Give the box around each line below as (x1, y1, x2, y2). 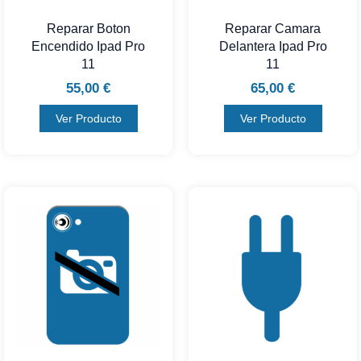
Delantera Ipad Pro (218, 39, 327, 54)
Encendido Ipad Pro (31, 39, 145, 54)
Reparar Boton (46, 22, 131, 36)
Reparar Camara (225, 22, 321, 36)
